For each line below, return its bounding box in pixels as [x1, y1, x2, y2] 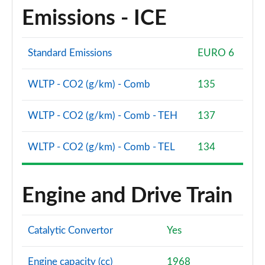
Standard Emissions [28, 48, 112, 58]
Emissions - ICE [22, 8, 167, 29]
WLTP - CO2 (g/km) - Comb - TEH [28, 111, 177, 121]
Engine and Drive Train [22, 185, 232, 206]
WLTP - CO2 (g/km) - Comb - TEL [28, 142, 175, 152]
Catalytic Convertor [28, 225, 113, 235]
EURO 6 [198, 48, 234, 58]
